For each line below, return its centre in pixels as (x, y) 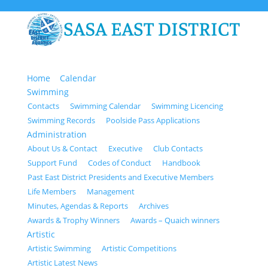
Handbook (181, 163)
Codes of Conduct (119, 163)
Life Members (51, 191)
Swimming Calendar (105, 106)
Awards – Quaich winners (175, 220)
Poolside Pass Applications (153, 120)
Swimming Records (61, 120)
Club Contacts (178, 148)
